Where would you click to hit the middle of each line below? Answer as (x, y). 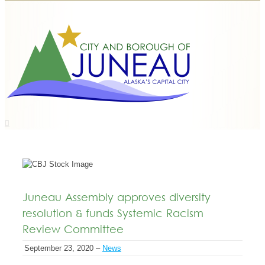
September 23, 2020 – (63, 248)
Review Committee (73, 230)
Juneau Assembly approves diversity (117, 198)
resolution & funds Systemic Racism (113, 214)
